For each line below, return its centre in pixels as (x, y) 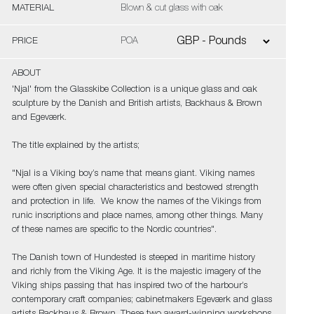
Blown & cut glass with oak (171, 9)
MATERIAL (33, 9)
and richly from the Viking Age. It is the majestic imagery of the (136, 272)
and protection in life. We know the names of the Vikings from (136, 202)
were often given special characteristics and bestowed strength (135, 188)
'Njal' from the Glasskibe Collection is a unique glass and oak (134, 90)
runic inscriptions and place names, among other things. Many (137, 216)
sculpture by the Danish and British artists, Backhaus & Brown (137, 104)
